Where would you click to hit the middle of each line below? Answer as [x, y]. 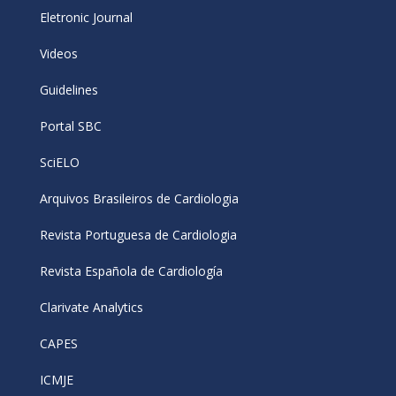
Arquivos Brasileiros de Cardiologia [139, 199]
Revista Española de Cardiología [131, 271]
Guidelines [69, 90]
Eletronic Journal [86, 18]
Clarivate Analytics [91, 308]
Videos [59, 54]
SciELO [60, 163]
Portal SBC [71, 126]
